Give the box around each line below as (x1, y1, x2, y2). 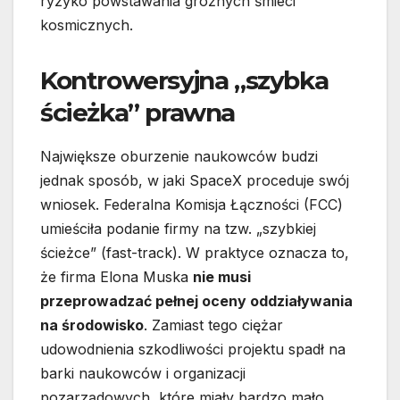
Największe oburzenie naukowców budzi (40, 146, 318, 165)
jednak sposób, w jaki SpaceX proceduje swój (40, 171, 349, 189)
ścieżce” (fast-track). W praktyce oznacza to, (40, 243, 349, 262)
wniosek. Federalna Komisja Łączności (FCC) (40, 195, 343, 213)
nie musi (193, 267, 251, 286)
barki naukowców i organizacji (40, 363, 246, 382)
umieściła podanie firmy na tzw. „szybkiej (40, 219, 316, 237)
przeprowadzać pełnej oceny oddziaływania (40, 291, 353, 310)
